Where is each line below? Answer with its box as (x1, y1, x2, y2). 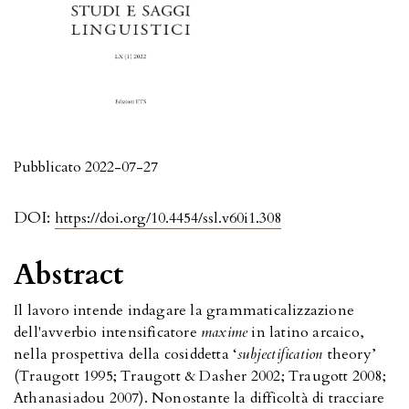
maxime (201, 322, 248, 343)
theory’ (327, 344, 377, 365)
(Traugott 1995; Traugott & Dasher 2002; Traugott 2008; (14, 366, 386, 387)
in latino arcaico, (247, 322, 365, 343)
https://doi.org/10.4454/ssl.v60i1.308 (55, 208, 281, 229)
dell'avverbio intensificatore (14, 322, 201, 343)
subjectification (237, 344, 328, 365)
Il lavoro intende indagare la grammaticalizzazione (14, 300, 355, 321)
